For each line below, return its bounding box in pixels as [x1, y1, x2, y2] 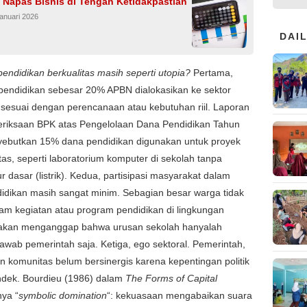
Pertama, [193, 66, 233, 78]
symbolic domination [19, 289, 107, 301]
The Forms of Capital [125, 272, 217, 284]
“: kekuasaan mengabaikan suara [107, 289, 252, 301]
